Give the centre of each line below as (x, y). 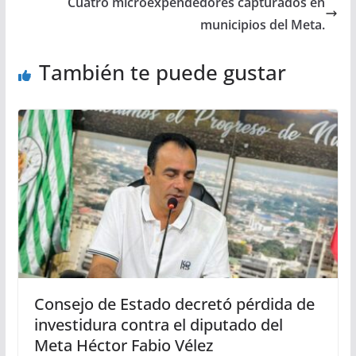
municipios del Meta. (263, 25)
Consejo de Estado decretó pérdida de (174, 304)
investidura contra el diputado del (158, 324)
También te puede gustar (162, 73)
